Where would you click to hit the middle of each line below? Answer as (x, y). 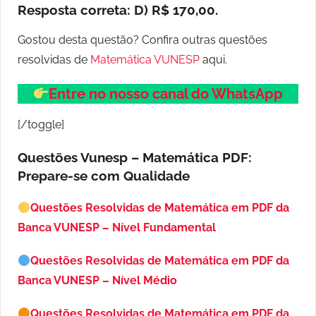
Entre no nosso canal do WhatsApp (166, 94)
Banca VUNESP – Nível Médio (97, 281)
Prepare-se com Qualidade (104, 176)
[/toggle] (41, 125)
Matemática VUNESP (145, 60)
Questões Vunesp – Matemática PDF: (135, 158)
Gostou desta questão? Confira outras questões (142, 40)
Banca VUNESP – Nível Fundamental (117, 228)
